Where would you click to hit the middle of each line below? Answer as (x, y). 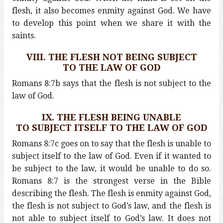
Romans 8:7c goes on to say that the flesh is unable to (111, 143)
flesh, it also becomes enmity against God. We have (111, 10)
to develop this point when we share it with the (111, 23)
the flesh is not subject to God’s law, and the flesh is (111, 206)
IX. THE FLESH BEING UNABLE (111, 117)
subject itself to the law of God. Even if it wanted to (111, 156)
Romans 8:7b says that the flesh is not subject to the (111, 83)
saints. (24, 35)
